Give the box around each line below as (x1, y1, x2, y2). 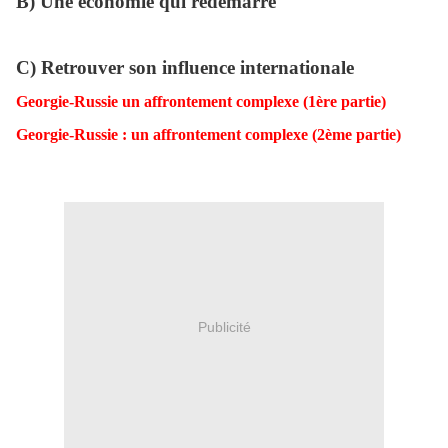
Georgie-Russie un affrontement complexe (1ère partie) (16, 93, 386, 111)
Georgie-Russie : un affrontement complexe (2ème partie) (16, 126, 401, 144)
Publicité (197, 318, 251, 335)
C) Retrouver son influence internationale (16, 57, 354, 79)
